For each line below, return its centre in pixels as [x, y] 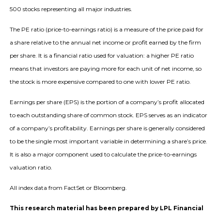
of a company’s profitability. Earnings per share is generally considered [107, 128]
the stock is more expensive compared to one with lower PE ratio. [100, 82]
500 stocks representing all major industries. [71, 9]
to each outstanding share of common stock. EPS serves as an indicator [108, 115]
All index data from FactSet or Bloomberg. [68, 188]
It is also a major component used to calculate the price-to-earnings [103, 155]
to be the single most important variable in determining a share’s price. [108, 141]
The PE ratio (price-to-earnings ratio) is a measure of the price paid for [107, 30]
